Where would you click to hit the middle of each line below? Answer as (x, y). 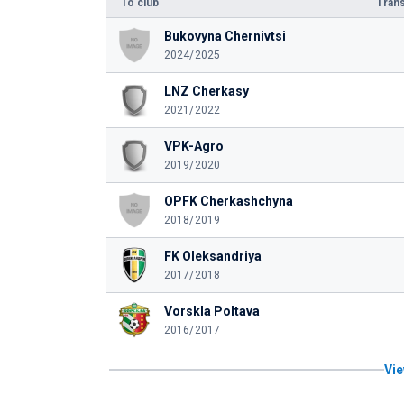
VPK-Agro (193, 146)
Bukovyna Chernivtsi (225, 36)
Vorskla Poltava (211, 311)
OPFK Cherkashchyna (228, 201)
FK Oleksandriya (212, 256)
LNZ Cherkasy (206, 91)
